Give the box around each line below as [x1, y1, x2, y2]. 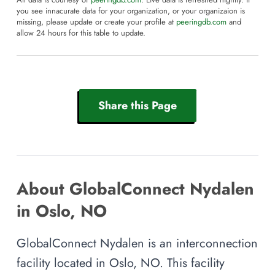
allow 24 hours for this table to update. [17, 28, 145, 39]
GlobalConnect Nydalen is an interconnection [17, 234, 258, 252]
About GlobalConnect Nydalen [17, 177, 254, 201]
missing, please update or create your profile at [17, 17, 176, 28]
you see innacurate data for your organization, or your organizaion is [17, 6, 245, 17]
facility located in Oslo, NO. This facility [17, 254, 225, 272]
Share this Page [98, 97, 177, 114]
